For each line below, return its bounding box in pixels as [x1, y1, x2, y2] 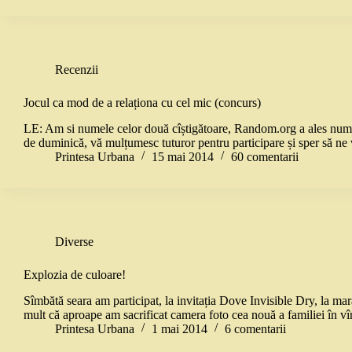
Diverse [55, 234, 93, 248]
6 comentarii [225, 321, 286, 335]
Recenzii [55, 63, 98, 77]
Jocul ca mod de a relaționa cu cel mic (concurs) [24, 96, 261, 110]
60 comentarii [231, 149, 299, 163]
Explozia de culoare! [24, 267, 126, 281]
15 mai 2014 [152, 149, 214, 163]
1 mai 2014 [152, 321, 207, 335]
